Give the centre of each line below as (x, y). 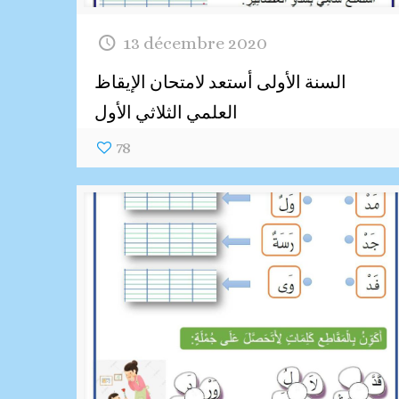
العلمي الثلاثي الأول (167, 112)
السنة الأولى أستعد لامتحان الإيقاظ (221, 82)
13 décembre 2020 (195, 43)
